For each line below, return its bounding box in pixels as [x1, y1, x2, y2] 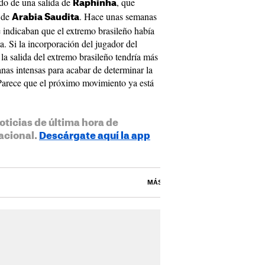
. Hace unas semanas [79, 10, 157, 22]
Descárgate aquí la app [39, 131, 150, 141]
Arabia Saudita [12, 13, 79, 22]
